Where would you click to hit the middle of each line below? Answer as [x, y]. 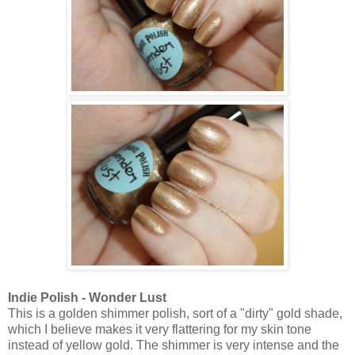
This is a [32, 313]
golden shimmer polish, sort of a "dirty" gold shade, [200, 313]
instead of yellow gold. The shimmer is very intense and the [174, 345]
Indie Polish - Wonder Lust [87, 297]
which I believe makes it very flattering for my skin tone [160, 329]
